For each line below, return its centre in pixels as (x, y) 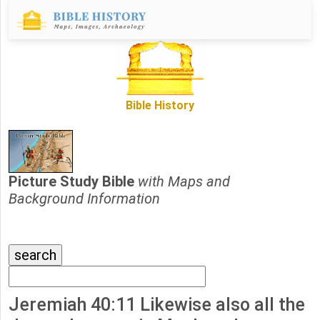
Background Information (84, 199)
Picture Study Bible (73, 182)
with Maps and (184, 182)
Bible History (160, 106)
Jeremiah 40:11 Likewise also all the (157, 305)
